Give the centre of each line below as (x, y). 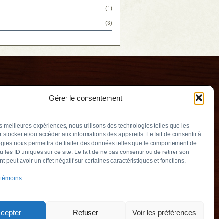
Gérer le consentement (86, 98)
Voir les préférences (164, 212)
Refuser (85, 212)
